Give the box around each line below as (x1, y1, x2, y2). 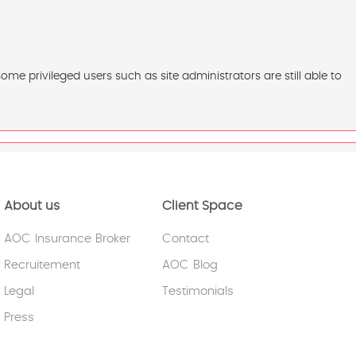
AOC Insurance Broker (3, 233, 130, 245)
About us (3, 199, 60, 212)
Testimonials (161, 285, 234, 297)
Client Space (161, 199, 242, 212)
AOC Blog (161, 259, 218, 271)
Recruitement (3, 259, 80, 271)
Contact (161, 233, 209, 245)
